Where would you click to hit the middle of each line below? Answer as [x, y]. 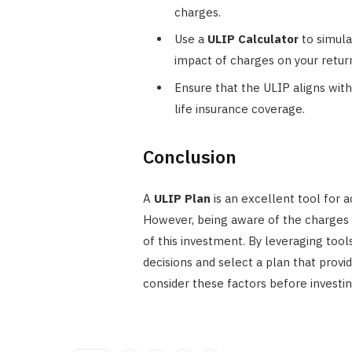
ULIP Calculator [253, 39]
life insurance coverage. [239, 108]
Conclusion [189, 156]
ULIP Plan [182, 198]
